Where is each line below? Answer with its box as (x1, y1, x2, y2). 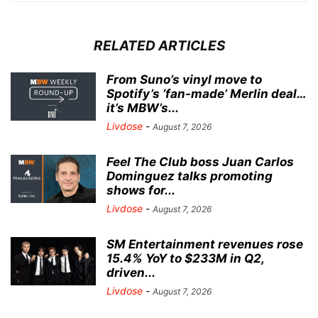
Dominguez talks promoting (106, 169, 273, 184)
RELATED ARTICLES (93, 38, 225, 55)
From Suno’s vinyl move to (106, 72, 262, 87)
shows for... (106, 183, 175, 198)
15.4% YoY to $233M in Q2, (106, 251, 264, 266)
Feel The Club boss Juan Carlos (106, 155, 294, 170)
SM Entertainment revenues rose (106, 237, 303, 252)
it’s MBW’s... (106, 101, 179, 116)
